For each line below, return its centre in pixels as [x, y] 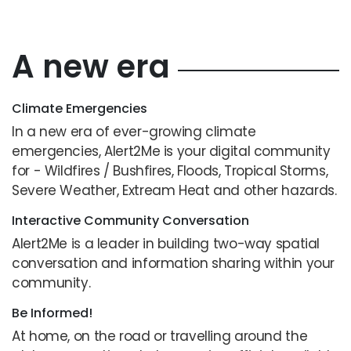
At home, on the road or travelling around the [160, 337]
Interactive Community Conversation [130, 221]
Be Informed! [52, 313]
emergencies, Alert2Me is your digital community [171, 152]
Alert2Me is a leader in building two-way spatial [166, 244]
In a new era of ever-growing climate [134, 132]
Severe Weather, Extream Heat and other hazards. [174, 191]
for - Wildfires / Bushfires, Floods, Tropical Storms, [170, 171]
